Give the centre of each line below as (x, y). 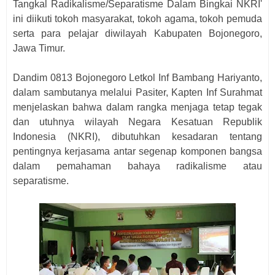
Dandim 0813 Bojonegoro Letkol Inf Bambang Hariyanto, (137, 78)
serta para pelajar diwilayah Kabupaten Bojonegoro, (137, 33)
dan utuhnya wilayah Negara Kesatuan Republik (137, 122)
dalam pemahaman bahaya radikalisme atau (137, 166)
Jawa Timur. (39, 48)
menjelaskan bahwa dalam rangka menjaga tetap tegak (137, 107)
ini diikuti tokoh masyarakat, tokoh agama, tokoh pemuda (137, 19)
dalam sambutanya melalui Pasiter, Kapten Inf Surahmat (137, 92)
